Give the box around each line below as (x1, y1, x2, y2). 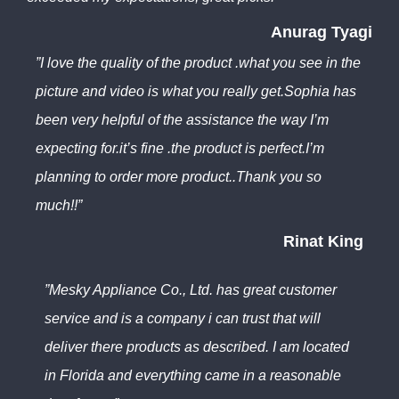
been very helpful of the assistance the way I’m (36, 112, 329, 128)
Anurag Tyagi (271, 23, 372, 42)
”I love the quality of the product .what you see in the (36, 55, 361, 71)
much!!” (36, 198, 82, 214)
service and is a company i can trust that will (45, 310, 321, 326)
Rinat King (283, 232, 363, 250)
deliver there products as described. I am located (45, 338, 349, 354)
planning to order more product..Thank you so (36, 169, 322, 185)
